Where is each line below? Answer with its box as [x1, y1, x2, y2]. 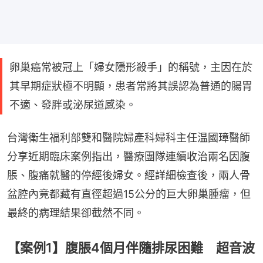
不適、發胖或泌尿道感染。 [9, 98, 136, 111]
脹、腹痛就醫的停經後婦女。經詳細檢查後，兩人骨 [7, 168, 250, 181]
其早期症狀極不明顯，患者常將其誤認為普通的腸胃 [9, 79, 252, 92]
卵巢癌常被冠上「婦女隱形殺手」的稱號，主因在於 [9, 60, 252, 73]
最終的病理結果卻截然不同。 [7, 206, 144, 219]
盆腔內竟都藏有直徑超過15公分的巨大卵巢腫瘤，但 [7, 187, 251, 200]
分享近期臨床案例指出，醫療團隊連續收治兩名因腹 [7, 150, 250, 163]
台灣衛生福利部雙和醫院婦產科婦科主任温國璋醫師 [7, 131, 250, 144]
